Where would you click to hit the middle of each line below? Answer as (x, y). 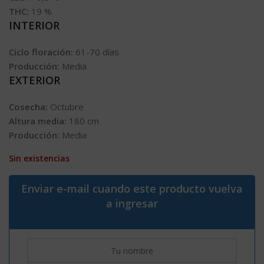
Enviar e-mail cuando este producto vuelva (132, 189)
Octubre (67, 107)
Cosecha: (29, 107)
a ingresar (132, 204)
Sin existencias (39, 159)
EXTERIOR (34, 80)
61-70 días (97, 52)
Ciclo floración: (42, 52)
